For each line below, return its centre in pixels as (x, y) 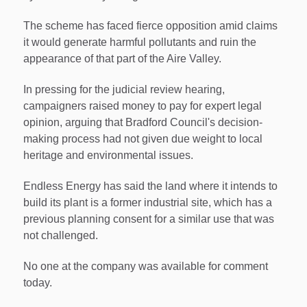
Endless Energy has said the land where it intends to (150, 186)
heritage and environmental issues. (108, 156)
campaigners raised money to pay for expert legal (143, 106)
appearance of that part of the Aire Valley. (122, 59)
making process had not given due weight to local (143, 139)
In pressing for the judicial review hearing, (124, 90)
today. (38, 282)
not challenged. (61, 235)
